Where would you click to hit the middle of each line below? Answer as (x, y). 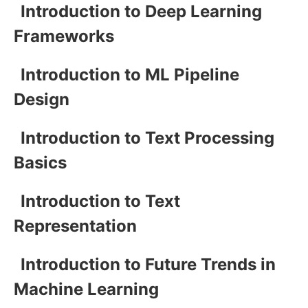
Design (42, 99)
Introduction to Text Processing (147, 137)
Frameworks (64, 36)
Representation (75, 225)
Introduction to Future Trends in (148, 264)
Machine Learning (86, 289)
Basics (40, 162)
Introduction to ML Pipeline (130, 74)
